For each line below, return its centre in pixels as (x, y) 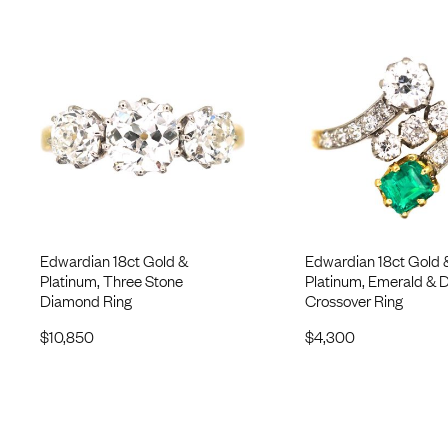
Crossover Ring (353, 299)
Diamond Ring (85, 299)
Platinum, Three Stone (111, 279)
